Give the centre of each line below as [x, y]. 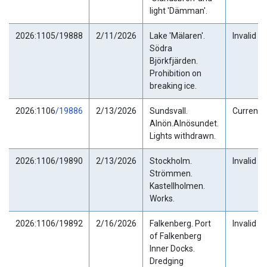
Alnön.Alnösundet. [184, 123]
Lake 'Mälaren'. [177, 35]
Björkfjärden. [173, 60]
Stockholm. [170, 161]
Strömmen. [171, 173]
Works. [162, 198]
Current [246, 111]
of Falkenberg [175, 236]
